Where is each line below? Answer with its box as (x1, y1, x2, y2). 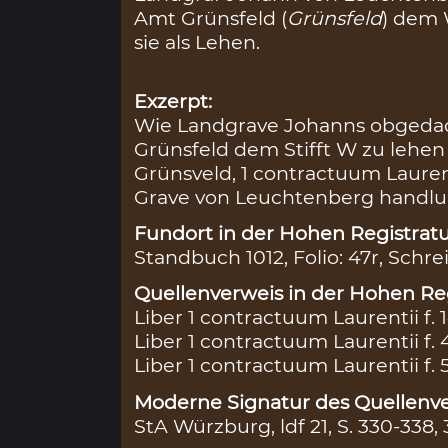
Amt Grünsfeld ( (134, 6, 288, 31)
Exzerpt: (134, 88, 213, 113)
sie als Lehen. (134, 30, 261, 55)
